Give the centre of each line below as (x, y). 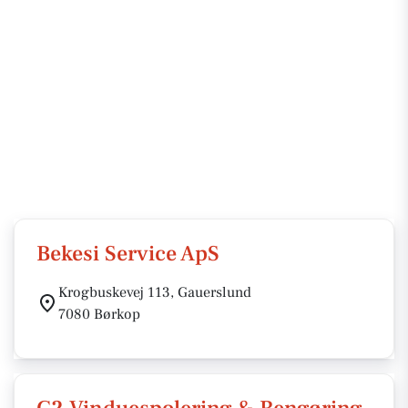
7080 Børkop (99, 314)
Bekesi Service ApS (128, 254)
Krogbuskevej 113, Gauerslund (155, 292)
